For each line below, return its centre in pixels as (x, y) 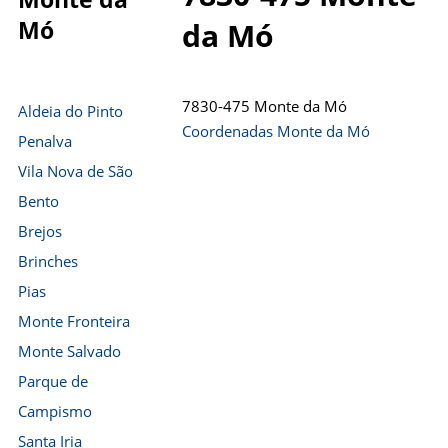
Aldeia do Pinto (70, 111)
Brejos (40, 231)
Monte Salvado (69, 351)
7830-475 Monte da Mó (264, 106)
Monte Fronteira (74, 321)
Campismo (55, 411)
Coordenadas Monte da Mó (276, 131)
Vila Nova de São (75, 171)
